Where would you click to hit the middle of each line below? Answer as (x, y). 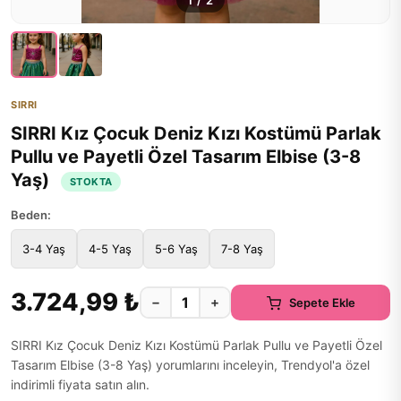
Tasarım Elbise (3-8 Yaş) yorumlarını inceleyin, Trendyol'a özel (190, 365)
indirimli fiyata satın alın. (80, 384)
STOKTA (91, 181)
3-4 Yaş (44, 249)
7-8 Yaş (242, 249)
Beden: (31, 215)
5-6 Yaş (176, 249)
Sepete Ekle (322, 302)
